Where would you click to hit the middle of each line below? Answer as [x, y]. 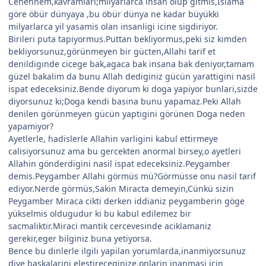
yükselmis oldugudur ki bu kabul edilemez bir [100, 214]
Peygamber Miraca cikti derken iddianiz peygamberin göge [126, 201]
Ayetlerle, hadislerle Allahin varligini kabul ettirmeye [113, 139]
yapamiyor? [31, 126]
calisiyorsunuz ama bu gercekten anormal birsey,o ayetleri [125, 151]
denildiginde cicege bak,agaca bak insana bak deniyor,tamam [131, 64]
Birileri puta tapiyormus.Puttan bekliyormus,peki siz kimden [128, 39]
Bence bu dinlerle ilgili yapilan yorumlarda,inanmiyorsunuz [127, 251]
